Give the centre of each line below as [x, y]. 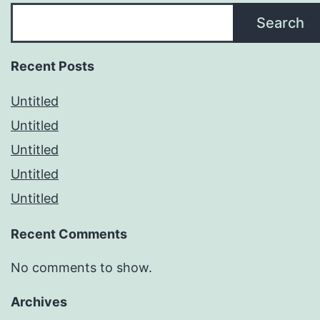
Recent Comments [69, 234]
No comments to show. [81, 267]
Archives [39, 301]
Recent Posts [52, 66]
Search [280, 22]
